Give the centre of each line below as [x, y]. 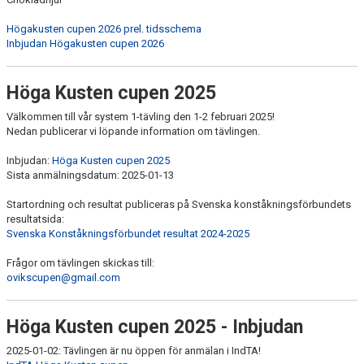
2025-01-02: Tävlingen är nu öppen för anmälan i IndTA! [135, 351]
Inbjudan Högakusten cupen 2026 [85, 43]
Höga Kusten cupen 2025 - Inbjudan [155, 327]
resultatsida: [37, 219]
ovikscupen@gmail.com [63, 277]
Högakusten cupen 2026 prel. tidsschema [104, 29]
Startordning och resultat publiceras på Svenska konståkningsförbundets [179, 204]
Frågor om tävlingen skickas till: [82, 263]
